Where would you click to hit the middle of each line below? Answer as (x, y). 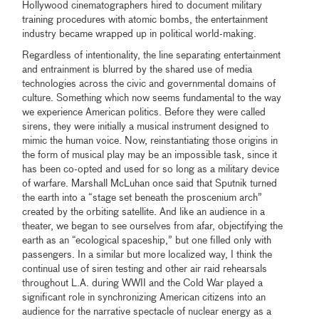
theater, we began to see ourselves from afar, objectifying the (153, 226)
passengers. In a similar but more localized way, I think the (147, 255)
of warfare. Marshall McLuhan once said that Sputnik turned (150, 183)
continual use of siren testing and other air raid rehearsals (145, 269)
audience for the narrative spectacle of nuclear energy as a (147, 312)
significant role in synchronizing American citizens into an (144, 297)
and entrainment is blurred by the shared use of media (137, 69)
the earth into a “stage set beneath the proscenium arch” (142, 198)
